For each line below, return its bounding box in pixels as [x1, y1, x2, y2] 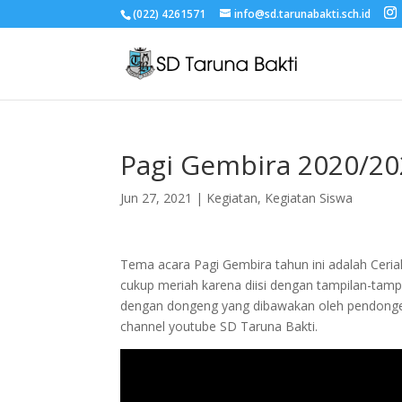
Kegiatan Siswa [265, 189, 354, 206]
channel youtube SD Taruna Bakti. [120, 318, 319, 335]
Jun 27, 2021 [120, 189, 193, 206]
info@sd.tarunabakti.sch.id [234, 6, 371, 22]
